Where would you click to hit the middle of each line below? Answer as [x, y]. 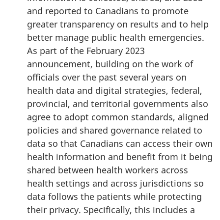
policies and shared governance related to [115, 130]
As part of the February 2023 [86, 51]
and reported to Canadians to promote [108, 11]
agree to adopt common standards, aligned [118, 117]
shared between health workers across [108, 170]
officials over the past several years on [107, 77]
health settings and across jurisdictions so [115, 183]
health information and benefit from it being [120, 157]
